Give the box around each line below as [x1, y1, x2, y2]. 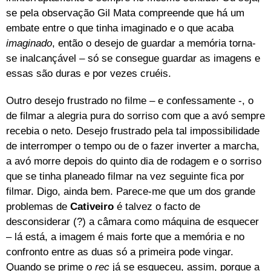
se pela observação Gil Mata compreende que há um [6, 7, 244, 19]
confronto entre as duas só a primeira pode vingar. [6, 246, 233, 258]
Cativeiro [70, 200, 114, 212]
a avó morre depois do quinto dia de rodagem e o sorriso [6, 155, 261, 167]
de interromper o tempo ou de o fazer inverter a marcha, [6, 140, 260, 152]
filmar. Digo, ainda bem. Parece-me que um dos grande [6, 185, 255, 197]
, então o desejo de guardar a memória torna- [52, 37, 256, 49]
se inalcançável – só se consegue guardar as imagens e [6, 52, 260, 64]
